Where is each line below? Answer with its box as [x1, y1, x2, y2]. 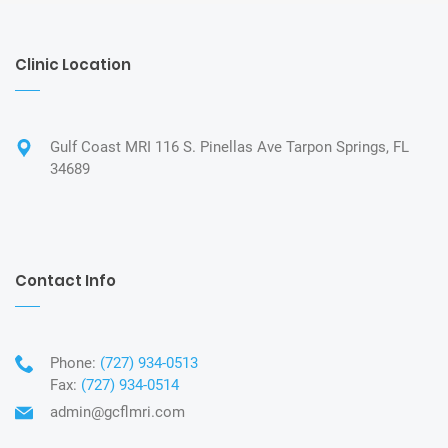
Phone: [50, 353, 100, 372]
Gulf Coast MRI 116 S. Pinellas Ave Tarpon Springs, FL [50, 137, 409, 156]
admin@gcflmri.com [50, 402, 185, 421]
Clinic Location [15, 53, 131, 75]
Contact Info [15, 269, 116, 291]
